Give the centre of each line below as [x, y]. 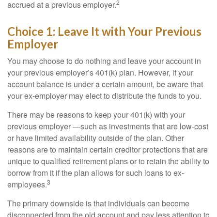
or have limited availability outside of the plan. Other [96, 138]
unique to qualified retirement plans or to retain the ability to [108, 161]
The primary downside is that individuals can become [98, 203]
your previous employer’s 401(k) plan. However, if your [100, 72]
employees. [27, 184]
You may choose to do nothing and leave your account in [104, 61]
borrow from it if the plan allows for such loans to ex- [96, 173]
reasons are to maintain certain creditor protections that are [108, 149]
